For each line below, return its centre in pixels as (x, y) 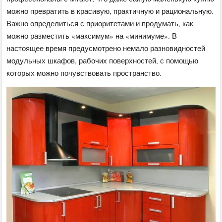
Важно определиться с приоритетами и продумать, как (100, 23)
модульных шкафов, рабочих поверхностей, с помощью (103, 60)
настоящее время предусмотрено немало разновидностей (106, 48)
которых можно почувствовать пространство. (84, 73)
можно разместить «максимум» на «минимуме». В (92, 35)
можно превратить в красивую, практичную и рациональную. (110, 11)
